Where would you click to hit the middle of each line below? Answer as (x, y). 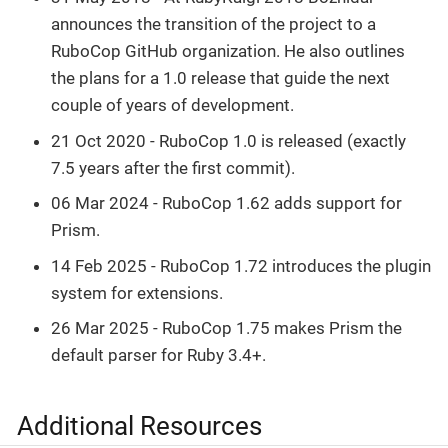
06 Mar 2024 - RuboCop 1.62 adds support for (226, 203)
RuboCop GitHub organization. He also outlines (228, 51)
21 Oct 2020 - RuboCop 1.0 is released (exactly (228, 140)
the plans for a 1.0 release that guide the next (220, 78)
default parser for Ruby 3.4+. (158, 355)
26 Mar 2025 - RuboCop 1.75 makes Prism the (226, 328)
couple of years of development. (172, 105)
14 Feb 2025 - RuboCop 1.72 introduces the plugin (241, 265)
